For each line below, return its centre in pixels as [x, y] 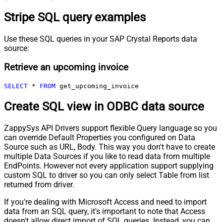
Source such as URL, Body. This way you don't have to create [110, 147]
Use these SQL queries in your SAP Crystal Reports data [101, 39]
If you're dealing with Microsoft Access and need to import [105, 202]
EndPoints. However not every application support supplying [109, 166]
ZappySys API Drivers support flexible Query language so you [111, 128]
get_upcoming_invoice [97, 86]
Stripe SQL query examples [75, 17]
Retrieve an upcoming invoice [66, 68]
